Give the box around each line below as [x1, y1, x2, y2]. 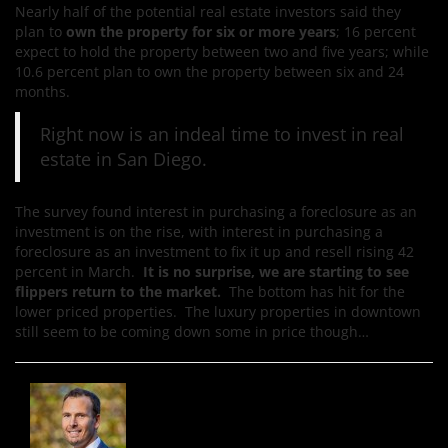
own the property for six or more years [66, 22, 336, 41]
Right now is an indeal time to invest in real [40, 122, 404, 146]
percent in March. [15, 262, 143, 281]
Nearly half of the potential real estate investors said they [15, 2, 401, 21]
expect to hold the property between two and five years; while [15, 42, 429, 61]
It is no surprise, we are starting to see [143, 262, 409, 281]
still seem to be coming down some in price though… [15, 322, 369, 341]
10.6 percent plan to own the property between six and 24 [15, 62, 404, 81]
